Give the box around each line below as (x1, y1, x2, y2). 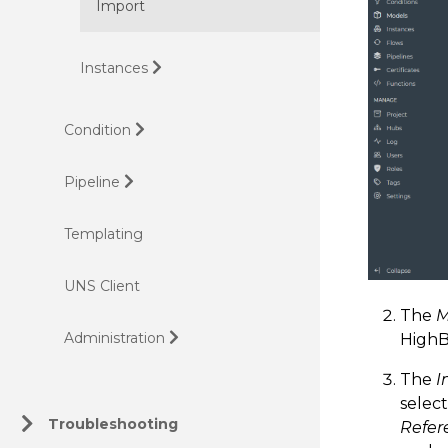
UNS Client (64, 277, 140, 295)
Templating (64, 225, 143, 243)
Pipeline (64, 173, 120, 191)
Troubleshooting (48, 415, 178, 433)
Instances (80, 59, 148, 77)
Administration (64, 329, 165, 347)
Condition (64, 121, 131, 139)
